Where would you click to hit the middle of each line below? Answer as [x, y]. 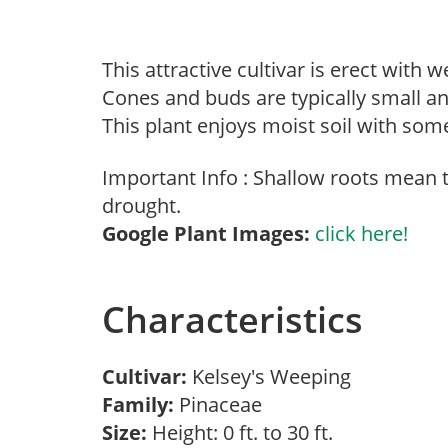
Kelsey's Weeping [276, 376]
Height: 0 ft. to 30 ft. [240, 432]
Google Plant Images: [206, 233]
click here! [361, 233]
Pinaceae [223, 404]
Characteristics [232, 319]
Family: [138, 404]
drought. [141, 205]
